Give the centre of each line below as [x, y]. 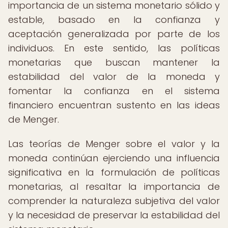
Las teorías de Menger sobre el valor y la [114, 144]
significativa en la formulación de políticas [114, 172]
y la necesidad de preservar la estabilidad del [114, 215]
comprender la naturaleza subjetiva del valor [114, 201]
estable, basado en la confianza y [114, 20]
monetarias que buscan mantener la [114, 62]
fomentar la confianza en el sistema [114, 91]
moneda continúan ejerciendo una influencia [114, 158]
